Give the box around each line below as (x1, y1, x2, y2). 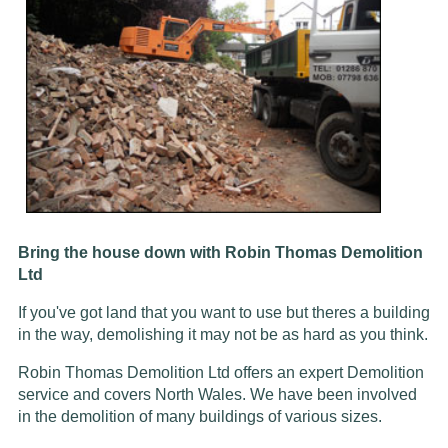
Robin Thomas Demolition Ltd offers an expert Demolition (17, 363, 424, 381)
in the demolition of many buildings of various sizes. (17, 407, 382, 425)
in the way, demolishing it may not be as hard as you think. (17, 325, 428, 343)
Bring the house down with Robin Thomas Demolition (17, 243, 423, 261)
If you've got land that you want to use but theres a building (17, 303, 430, 321)
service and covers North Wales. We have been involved (17, 385, 417, 403)
